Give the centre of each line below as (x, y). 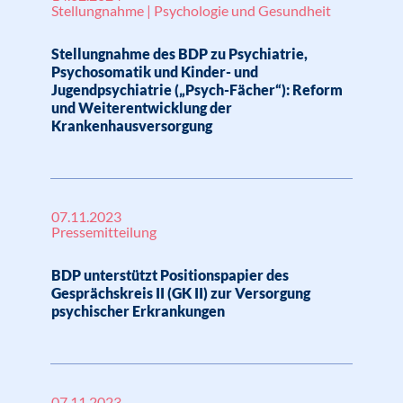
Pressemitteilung (104, 232)
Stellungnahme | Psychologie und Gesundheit (191, 10)
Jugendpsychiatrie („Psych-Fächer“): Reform (197, 90)
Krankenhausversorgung (132, 125)
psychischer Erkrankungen (138, 311)
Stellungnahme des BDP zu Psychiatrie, (179, 54)
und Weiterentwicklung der (142, 107)
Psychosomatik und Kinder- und (155, 72)
